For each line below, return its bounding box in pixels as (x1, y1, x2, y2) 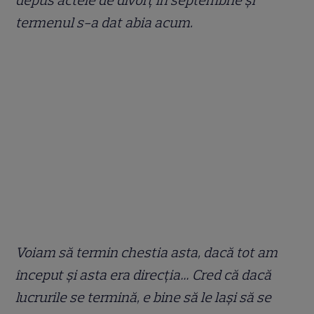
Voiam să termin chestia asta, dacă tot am (15, 243, 278, 261)
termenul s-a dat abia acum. (15, 13, 193, 31)
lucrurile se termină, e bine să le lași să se (15, 288, 272, 306)
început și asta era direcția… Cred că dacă (15, 266, 272, 283)
